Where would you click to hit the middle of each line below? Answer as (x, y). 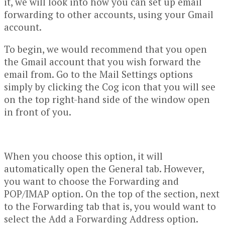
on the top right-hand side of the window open (107, 99)
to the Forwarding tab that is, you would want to (110, 206)
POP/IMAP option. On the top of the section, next (112, 194)
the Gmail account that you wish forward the (102, 62)
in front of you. (38, 112)
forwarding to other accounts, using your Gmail (109, 15)
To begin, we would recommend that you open (105, 49)
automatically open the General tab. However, (104, 169)
